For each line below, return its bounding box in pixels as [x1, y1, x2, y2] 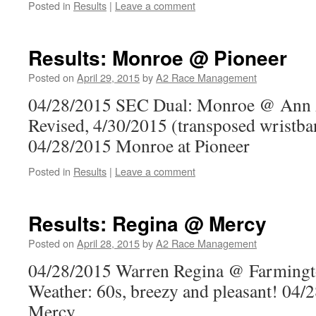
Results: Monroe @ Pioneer [28, 43, 287, 72]
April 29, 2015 [77, 70, 140, 85]
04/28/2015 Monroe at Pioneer [28, 133, 250, 157]
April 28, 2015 [77, 236, 140, 250]
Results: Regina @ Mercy [28, 209, 267, 238]
